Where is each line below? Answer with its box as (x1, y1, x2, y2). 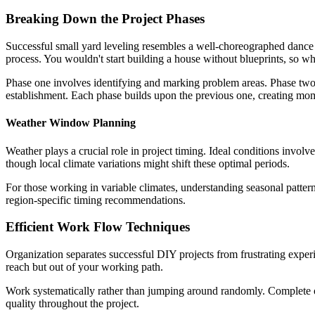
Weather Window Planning (6, 117, 136, 129)
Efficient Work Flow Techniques (6, 219, 190, 235)
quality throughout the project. (6, 297, 139, 310)
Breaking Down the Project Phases (6, 11, 205, 27)
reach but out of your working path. (6, 261, 163, 274)
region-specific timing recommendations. (6, 193, 186, 206)
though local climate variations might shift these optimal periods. (6, 157, 290, 169)
